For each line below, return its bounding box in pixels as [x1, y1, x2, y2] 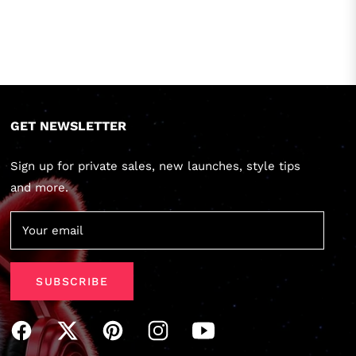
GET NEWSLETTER [10, 118, 127, 133]
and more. [10, 180, 69, 195]
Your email [21, 222, 83, 238]
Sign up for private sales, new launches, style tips [10, 158, 301, 173]
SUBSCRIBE [36, 274, 108, 288]
